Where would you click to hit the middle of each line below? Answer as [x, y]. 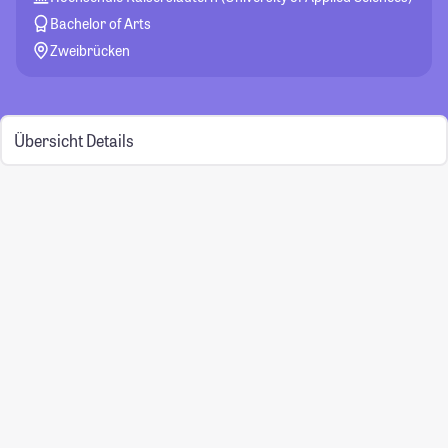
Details [109, 140]
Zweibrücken [90, 50]
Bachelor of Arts [101, 23]
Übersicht [48, 140]
